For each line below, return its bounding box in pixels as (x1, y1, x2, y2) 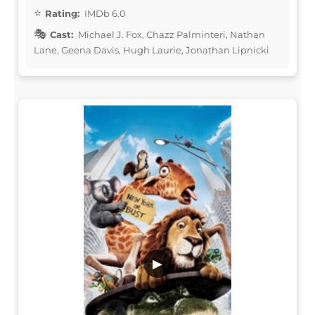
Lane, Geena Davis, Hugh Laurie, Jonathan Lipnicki (34, 44, 269, 56)
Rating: (45, 7, 79, 19)
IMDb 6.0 (82, 7, 126, 19)
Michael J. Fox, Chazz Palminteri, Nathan (76, 28, 265, 40)
